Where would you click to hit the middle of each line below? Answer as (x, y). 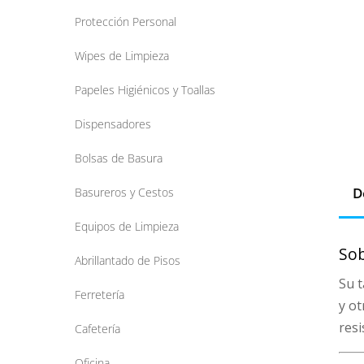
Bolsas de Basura (119, 158)
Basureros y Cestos (124, 193)
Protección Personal (126, 22)
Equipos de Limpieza (127, 227)
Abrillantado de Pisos (128, 261)
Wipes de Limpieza (122, 56)
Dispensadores (113, 124)
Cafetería (97, 329)
